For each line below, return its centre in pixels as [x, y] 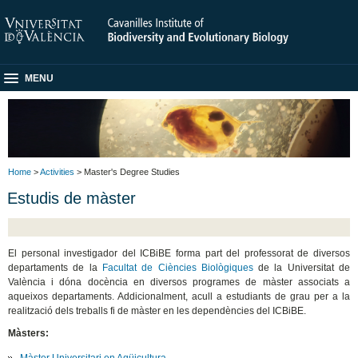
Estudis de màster [71, 198]
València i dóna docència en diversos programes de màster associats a [179, 282]
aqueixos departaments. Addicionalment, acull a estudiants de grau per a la [179, 296]
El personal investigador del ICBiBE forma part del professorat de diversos [179, 253]
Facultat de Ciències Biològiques [177, 267]
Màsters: [29, 333]
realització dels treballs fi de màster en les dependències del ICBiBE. [157, 310]
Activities [57, 171]
